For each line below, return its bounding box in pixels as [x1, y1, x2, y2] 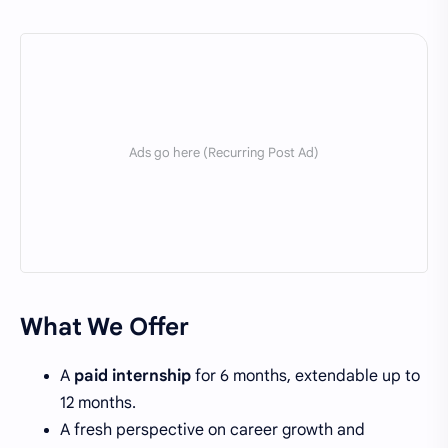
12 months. [60, 392, 136, 413]
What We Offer [20, 311, 189, 342]
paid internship [74, 365, 191, 386]
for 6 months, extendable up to [191, 365, 420, 386]
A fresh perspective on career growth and [60, 419, 365, 440]
